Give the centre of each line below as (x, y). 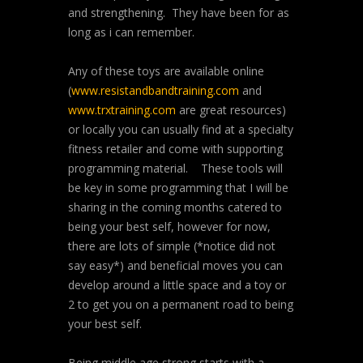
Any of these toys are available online (166, 71)
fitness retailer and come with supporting (175, 149)
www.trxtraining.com (122, 110)
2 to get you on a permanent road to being (181, 304)
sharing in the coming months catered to (175, 207)
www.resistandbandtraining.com (155, 90)
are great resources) (231, 110)
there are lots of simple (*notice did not (172, 246)
